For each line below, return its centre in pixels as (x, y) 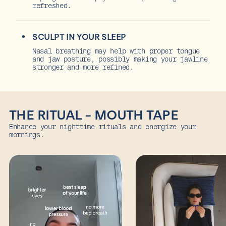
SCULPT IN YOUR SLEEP (79, 37)
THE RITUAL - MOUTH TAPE (94, 115)
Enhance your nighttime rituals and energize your (103, 126)
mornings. (27, 134)
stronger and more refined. (83, 67)
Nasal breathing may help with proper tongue (116, 50)
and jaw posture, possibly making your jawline (120, 59)
